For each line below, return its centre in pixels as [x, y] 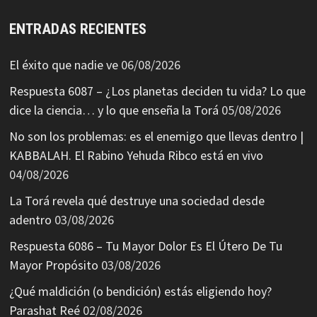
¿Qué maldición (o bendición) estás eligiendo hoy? [140, 291]
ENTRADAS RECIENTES [77, 29]
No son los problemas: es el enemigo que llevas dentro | [156, 136]
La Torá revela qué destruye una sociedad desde [137, 201]
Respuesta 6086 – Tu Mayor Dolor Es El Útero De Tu [145, 246]
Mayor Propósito [53, 265]
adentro [30, 220]
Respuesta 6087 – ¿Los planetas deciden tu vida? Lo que [157, 91]
